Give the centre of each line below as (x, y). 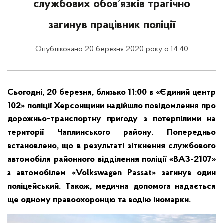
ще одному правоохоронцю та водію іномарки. (99, 200)
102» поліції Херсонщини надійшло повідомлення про (111, 106)
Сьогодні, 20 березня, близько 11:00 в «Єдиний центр (111, 92)
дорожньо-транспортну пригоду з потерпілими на (111, 119)
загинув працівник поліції (111, 25)
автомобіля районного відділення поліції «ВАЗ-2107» (111, 160)
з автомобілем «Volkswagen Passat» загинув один (111, 173)
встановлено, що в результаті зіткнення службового (111, 146)
